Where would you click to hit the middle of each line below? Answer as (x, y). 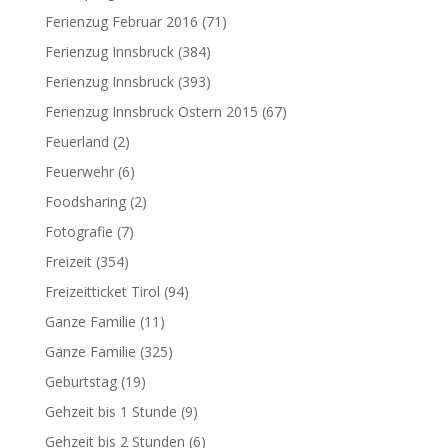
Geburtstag (80, 381)
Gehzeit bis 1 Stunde (110, 411)
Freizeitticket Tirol (102, 291)
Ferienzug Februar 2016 (121, 21)
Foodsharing (85, 201)
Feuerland (76, 141)
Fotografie (78, 231)
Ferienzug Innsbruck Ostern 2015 (151, 111)
